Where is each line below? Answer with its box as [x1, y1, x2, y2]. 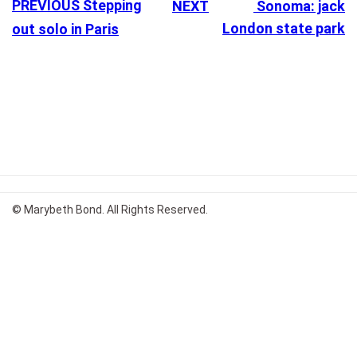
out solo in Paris [12, 20, 119, 37]
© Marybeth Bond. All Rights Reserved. [12, 202, 208, 216]
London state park [222, 19, 345, 37]
